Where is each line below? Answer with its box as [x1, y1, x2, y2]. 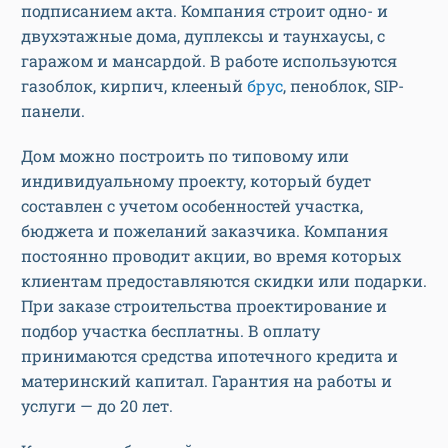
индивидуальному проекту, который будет [21, 170, 371, 192]
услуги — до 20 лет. [21, 395, 173, 417]
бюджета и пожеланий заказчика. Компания [21, 220, 388, 242]
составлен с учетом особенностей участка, [21, 195, 363, 217]
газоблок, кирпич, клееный [21, 75, 247, 97]
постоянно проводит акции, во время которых [21, 245, 401, 267]
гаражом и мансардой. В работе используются [21, 50, 397, 72]
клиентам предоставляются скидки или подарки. [21, 270, 427, 292]
